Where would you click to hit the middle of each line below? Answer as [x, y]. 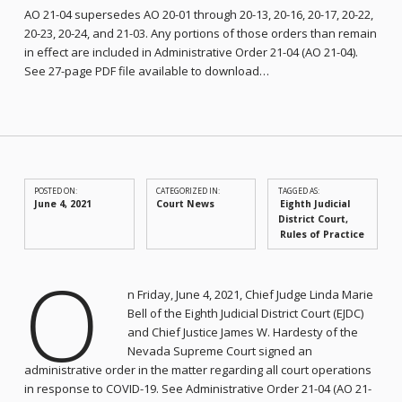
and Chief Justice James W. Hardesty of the [242, 332]
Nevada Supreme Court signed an [219, 351]
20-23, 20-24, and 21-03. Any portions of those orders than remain [200, 33]
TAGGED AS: [298, 191]
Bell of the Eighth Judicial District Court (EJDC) [245, 314]
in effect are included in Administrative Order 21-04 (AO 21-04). [191, 52]
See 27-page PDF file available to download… [146, 70]
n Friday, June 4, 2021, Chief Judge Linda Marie [250, 295]
